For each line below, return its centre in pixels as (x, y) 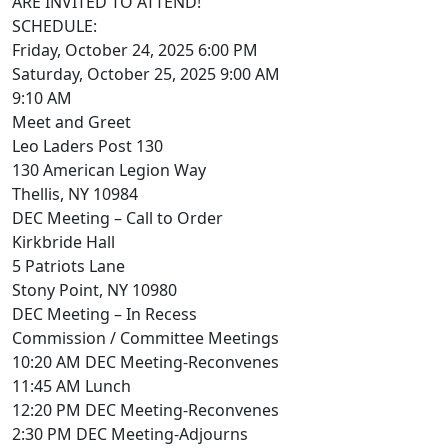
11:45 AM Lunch (71, 385)
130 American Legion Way (109, 169)
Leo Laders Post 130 (87, 145)
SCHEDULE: (54, 25)
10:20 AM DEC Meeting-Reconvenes (145, 361)
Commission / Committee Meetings (145, 337)
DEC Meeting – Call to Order (117, 217)
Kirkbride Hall (63, 241)
